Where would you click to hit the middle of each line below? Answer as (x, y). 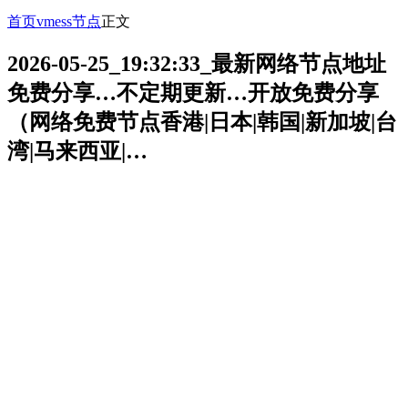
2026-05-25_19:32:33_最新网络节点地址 (197, 64)
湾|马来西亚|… (77, 152)
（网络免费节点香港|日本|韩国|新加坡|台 (202, 122)
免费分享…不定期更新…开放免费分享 (193, 93)
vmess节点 (69, 21)
